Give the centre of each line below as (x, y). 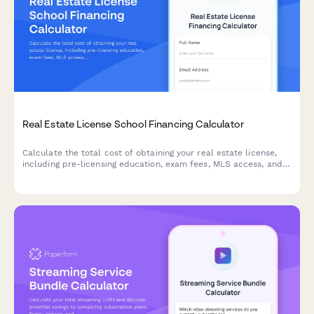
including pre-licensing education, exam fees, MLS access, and (152, 164)
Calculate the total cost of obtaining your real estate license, (150, 152)
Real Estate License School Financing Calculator (133, 123)
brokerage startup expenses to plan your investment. (133, 175)
